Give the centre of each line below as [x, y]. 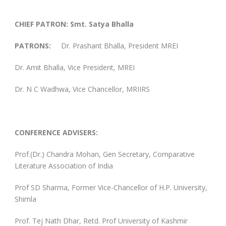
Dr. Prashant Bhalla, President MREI [120, 45]
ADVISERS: [80, 132]
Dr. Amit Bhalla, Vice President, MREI [75, 67]
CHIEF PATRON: [41, 24]
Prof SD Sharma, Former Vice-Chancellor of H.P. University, [111, 187]
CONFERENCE [39, 132]
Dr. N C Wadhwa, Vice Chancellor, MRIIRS [82, 89]
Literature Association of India [64, 165]
